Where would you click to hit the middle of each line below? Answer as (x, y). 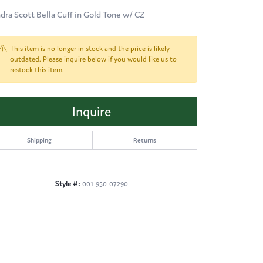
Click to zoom (127, 210)
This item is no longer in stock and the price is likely (90, 48)
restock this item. (37, 69)
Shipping (39, 140)
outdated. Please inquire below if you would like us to (93, 59)
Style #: (68, 183)
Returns (145, 140)
